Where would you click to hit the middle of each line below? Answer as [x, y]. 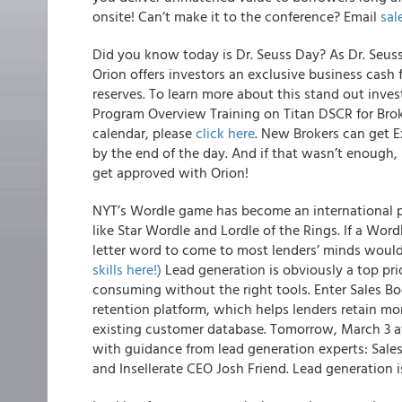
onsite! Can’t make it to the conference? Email [236, 16]
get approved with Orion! [170, 172]
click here [225, 133]
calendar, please [144, 133]
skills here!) [127, 269]
